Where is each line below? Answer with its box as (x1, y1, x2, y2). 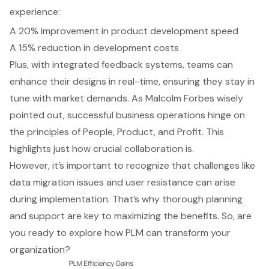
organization (10, 243, 65, 256)
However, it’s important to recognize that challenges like (10, 159, 255, 172)
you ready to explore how (10, 226, 125, 240)
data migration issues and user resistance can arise (10, 176, 235, 189)
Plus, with (10, 58, 52, 71)
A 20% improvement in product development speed (10, 25, 238, 38)
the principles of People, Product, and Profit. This (10, 125, 224, 139)
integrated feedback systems (52, 58, 183, 71)
